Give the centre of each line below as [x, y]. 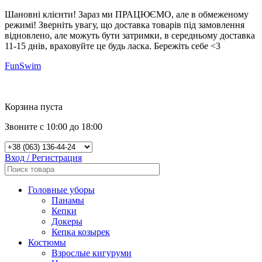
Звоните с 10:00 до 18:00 [54, 127]
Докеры [67, 221]
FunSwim [23, 66]
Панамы [68, 200]
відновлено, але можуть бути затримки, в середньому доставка [130, 35]
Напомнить [216, 92]
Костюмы [47, 242]
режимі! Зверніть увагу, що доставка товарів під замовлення [125, 25]
